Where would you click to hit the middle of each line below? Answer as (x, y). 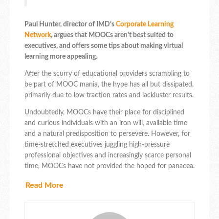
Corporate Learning (145, 24)
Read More (44, 185)
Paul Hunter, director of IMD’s (70, 24)
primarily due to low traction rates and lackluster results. (109, 95)
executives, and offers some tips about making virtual (104, 46)
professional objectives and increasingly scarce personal (108, 155)
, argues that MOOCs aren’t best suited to (112, 35)
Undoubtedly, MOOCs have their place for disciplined (104, 112)
